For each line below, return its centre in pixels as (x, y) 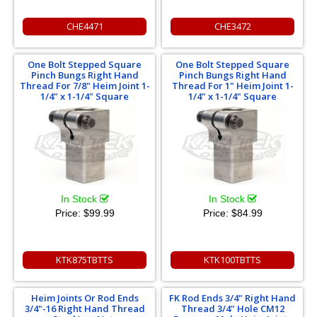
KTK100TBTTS (232, 259)
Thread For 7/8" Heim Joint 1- (85, 85)
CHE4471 (85, 26)
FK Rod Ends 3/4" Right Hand (232, 298)
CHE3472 (232, 26)
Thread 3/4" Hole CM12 (232, 308)
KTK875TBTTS (85, 259)
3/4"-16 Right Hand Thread (85, 308)
